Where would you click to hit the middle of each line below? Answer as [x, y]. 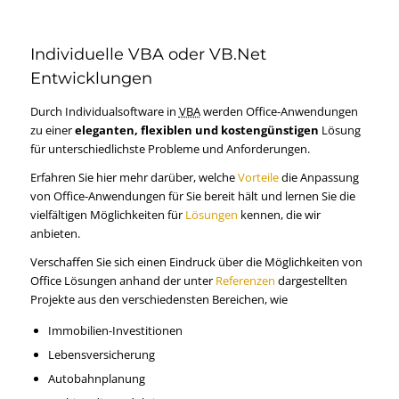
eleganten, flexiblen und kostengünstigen [196, 130]
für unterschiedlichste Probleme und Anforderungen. [170, 148]
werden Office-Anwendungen [279, 111]
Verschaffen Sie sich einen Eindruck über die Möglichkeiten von [196, 262]
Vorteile [258, 178]
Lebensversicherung [101, 355]
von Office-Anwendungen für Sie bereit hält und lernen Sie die [192, 196]
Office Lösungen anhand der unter [122, 281]
